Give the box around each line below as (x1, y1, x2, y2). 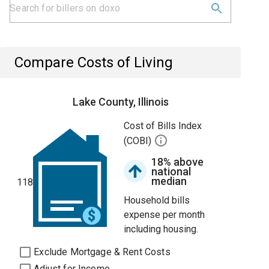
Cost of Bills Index (124, 120, 202, 131)
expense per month (124, 209, 205, 220)
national (151, 165, 192, 178)
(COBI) (124, 135, 154, 147)
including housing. (124, 223, 199, 235)
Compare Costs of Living (14, 54, 174, 71)
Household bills (124, 195, 190, 206)
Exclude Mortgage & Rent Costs (34, 246, 171, 258)
